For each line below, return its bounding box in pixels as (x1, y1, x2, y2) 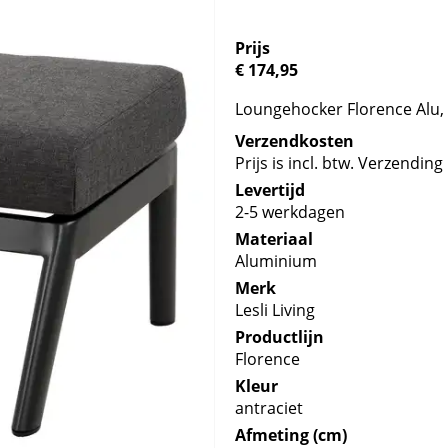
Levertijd (235, 179, 306, 201)
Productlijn (235, 326, 325, 348)
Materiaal (235, 228, 314, 250)
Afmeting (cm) (235, 424, 348, 446)
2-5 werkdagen (235, 201, 346, 223)
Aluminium (235, 250, 318, 272)
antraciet (235, 397, 304, 419)
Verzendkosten (235, 130, 355, 152)
